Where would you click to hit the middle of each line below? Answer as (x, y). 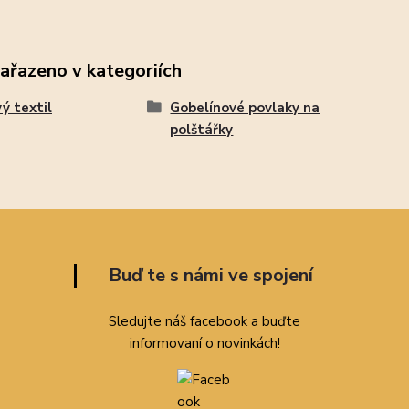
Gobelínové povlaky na (245, 108)
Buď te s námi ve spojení (210, 275)
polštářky (202, 130)
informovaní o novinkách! (204, 343)
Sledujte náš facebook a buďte (204, 321)
